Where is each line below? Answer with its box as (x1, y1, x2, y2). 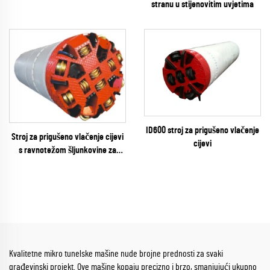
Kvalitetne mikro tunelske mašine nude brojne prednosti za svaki (9, 248, 223, 259)
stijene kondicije (40, 158, 95, 168)
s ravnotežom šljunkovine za (19, 145, 116, 155)
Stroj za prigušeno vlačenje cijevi (11, 131, 124, 142)
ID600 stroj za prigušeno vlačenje (146, 125, 259, 135)
